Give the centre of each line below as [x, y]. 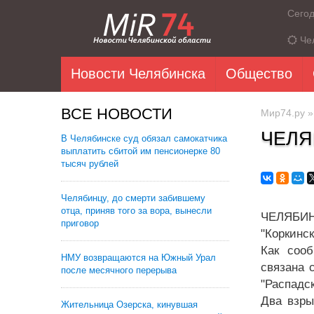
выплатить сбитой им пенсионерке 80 [141, 151]
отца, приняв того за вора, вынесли [136, 211]
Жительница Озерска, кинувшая [129, 305]
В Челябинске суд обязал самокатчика [144, 138]
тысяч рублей [90, 164]
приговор [80, 223]
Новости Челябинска [138, 74]
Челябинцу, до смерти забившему [133, 198]
